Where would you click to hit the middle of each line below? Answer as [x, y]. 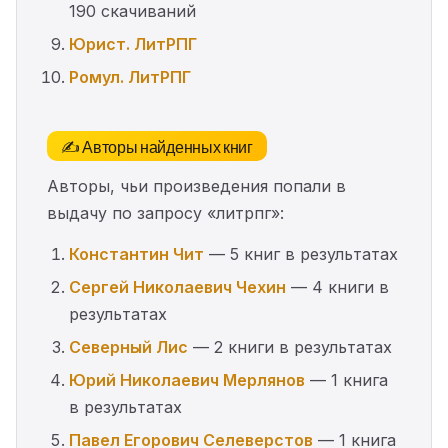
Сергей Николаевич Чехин [177, 287]
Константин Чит [136, 254]
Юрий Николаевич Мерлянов [187, 380]
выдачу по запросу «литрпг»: [165, 213]
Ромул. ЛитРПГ [130, 77]
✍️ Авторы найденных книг [157, 146]
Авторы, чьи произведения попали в [196, 186]
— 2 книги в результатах [290, 347]
